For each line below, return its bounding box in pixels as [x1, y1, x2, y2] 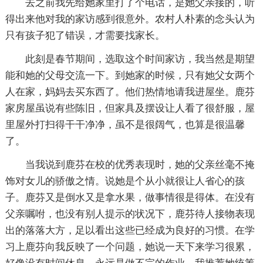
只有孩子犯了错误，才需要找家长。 [5, 30, 165, 42]
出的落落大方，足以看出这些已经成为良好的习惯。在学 [5, 225, 255, 237]
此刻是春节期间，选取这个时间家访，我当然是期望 [25, 53, 255, 65]
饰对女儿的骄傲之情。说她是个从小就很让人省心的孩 [5, 176, 245, 187]
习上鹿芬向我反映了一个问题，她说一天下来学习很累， [5, 241, 255, 253]
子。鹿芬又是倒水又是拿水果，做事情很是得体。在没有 [5, 192, 255, 204]
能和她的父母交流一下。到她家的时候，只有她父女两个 [5, 70, 255, 82]
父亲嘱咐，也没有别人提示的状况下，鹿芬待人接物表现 [5, 208, 255, 220]
